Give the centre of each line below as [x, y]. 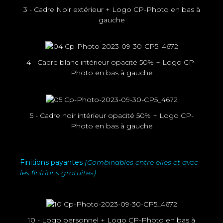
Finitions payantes [52, 163]
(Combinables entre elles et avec [141, 163]
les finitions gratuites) [58, 173]
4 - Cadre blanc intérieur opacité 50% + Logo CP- [111, 62]
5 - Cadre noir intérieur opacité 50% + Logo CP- [111, 115]
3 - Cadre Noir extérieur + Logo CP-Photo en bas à [111, 10]
